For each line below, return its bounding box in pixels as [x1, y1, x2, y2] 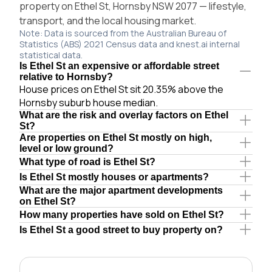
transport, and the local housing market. [19, 13, 196, 27]
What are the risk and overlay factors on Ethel [19, 109, 228, 120]
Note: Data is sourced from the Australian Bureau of [19, 27, 226, 39]
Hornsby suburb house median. [19, 95, 158, 109]
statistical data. [19, 49, 83, 61]
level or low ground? [19, 143, 114, 154]
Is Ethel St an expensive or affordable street [19, 60, 219, 71]
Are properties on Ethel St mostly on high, [19, 132, 212, 143]
